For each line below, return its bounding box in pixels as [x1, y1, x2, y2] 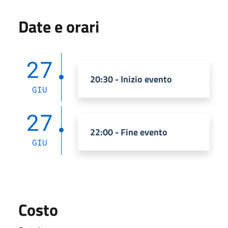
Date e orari [18, 14, 99, 39]
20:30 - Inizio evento [90, 72, 172, 86]
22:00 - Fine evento [90, 125, 167, 139]
